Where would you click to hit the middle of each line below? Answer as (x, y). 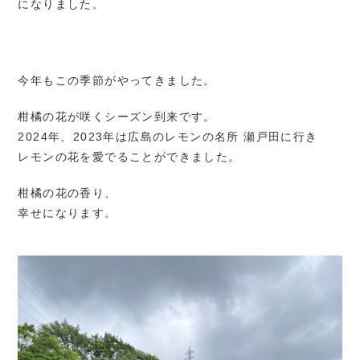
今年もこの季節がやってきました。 (117, 80)
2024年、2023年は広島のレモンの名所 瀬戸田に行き (168, 136)
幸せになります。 (67, 213)
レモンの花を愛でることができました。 (129, 156)
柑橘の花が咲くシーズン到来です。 (117, 116)
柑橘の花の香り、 (67, 192)
